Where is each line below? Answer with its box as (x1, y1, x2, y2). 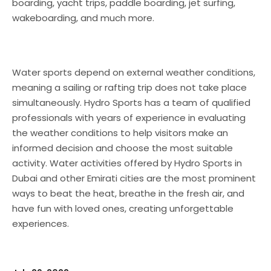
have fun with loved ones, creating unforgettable (12, 201, 233, 215)
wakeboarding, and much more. (12, 11, 154, 24)
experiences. (12, 217, 69, 230)
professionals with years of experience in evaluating (12, 111, 246, 124)
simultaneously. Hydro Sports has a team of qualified (12, 96, 250, 109)
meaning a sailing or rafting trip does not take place (12, 80, 247, 94)
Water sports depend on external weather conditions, (12, 65, 255, 79)
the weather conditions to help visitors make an (12, 126, 228, 139)
